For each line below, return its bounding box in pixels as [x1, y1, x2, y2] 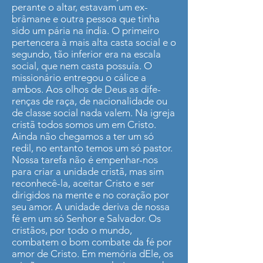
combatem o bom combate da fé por [12, 236, 172, 248]
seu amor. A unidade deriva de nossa [12, 201, 170, 213]
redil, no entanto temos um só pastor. [12, 142, 173, 154]
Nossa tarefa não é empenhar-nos [12, 154, 158, 166]
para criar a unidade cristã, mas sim [12, 166, 164, 177]
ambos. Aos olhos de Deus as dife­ [12, 83, 161, 95]
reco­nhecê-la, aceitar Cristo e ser [12, 177, 154, 189]
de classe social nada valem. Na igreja [12, 107, 175, 119]
